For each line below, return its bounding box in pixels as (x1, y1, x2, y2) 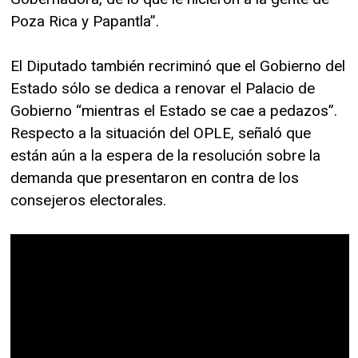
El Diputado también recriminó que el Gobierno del (10, 57, 345, 76)
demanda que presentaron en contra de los (10, 169, 299, 188)
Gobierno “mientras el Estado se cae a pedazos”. (10, 101, 337, 121)
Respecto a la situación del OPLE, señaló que (10, 124, 311, 143)
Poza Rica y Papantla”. (10, 12, 159, 31)
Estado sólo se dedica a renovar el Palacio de (10, 79, 315, 98)
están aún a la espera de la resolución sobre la (10, 146, 320, 165)
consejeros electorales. (10, 191, 166, 210)
